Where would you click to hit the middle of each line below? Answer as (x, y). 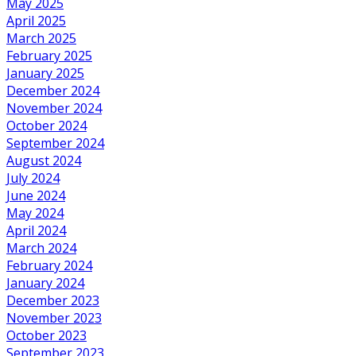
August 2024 (44, 160)
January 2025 (45, 73)
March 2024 (41, 248)
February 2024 (49, 265)
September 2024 (55, 143)
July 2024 (33, 178)
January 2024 (45, 282)
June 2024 (36, 195)
